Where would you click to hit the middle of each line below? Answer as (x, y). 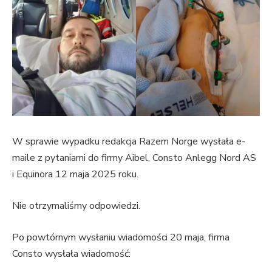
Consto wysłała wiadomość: (71, 253)
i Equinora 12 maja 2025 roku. (76, 175)
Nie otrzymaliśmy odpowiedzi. (76, 206)
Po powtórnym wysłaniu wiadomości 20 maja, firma (121, 237)
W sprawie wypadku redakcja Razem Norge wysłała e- (129, 142)
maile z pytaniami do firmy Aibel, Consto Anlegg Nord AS (134, 158)
